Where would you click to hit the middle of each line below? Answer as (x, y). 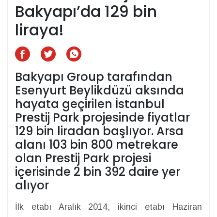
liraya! (39, 30)
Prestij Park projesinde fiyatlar (102, 118)
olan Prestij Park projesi (83, 158)
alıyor (32, 186)
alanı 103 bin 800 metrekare (97, 145)
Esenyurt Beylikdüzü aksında (100, 91)
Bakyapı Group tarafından (94, 77)
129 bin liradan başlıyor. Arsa (99, 131)
